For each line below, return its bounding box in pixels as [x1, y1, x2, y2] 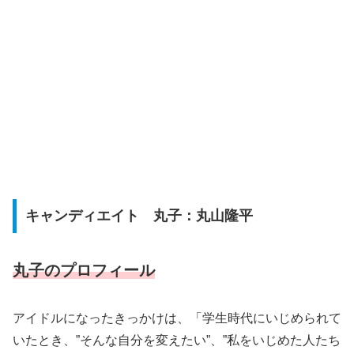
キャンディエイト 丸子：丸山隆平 [24, 208, 253, 224]
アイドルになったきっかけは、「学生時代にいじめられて [13, 311, 341, 326]
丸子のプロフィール [13, 262, 155, 280]
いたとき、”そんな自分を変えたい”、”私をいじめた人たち [13, 333, 341, 348]
